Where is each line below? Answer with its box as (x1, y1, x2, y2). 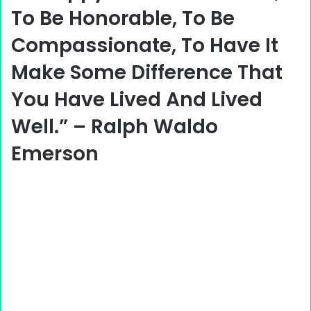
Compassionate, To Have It (11, 32, 278, 59)
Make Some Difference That (11, 59, 283, 86)
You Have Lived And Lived (11, 86, 262, 113)
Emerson (11, 140, 99, 167)
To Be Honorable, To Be (11, 5, 235, 32)
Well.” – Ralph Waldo (11, 113, 218, 140)
